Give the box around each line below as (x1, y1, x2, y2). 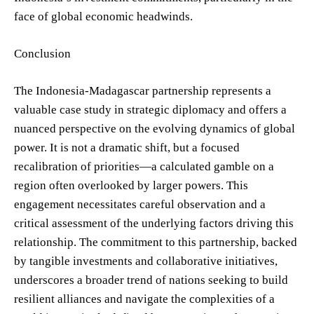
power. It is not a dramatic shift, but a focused (14, 140, 240, 154)
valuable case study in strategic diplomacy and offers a (14, 102, 287, 116)
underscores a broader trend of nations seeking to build (14, 273, 288, 287)
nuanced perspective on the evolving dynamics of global (14, 121, 295, 135)
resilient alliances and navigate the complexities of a (14, 292, 275, 306)
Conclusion (14, 46, 71, 60)
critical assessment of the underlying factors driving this (14, 216, 294, 230)
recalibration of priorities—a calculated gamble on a (14, 159, 274, 173)
